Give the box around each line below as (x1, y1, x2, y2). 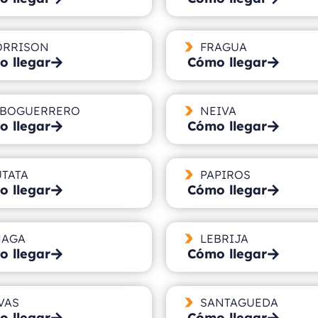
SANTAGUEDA (199, 295, 278, 309)
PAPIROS (199, 167, 251, 182)
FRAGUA (199, 39, 247, 54)
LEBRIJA (199, 231, 248, 246)
